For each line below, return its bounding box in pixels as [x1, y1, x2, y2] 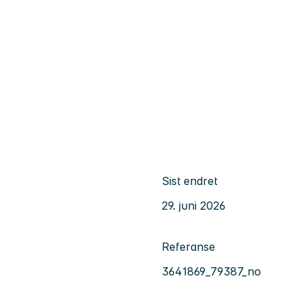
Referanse [162, 239, 215, 254]
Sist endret [162, 173, 217, 188]
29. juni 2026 [162, 198, 225, 212]
